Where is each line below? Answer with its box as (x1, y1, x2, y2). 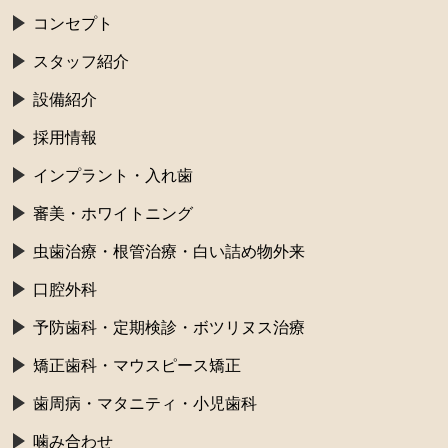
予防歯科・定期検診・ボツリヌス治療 (33, 319, 306, 337)
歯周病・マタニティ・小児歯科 (33, 395, 258, 413)
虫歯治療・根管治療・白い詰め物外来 (33, 243, 306, 261)
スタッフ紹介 (33, 53, 130, 71)
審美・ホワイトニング (33, 205, 194, 223)
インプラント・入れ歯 (33, 167, 194, 185)
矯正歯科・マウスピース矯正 (33, 357, 242, 375)
